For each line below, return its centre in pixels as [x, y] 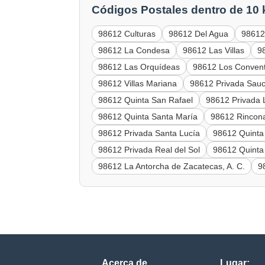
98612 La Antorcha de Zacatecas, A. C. [172, 166]
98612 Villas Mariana [138, 83]
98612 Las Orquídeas [139, 67]
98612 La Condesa [134, 50]
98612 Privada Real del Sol [149, 149]
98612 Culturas [127, 33]
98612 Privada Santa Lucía [149, 133]
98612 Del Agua [199, 33]
